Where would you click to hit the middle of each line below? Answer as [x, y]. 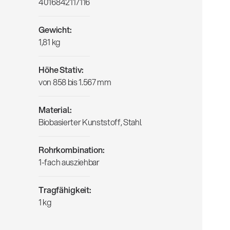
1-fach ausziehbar [69, 162]
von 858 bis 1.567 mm [75, 82]
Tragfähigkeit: [65, 190]
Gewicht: [55, 30]
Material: [55, 110]
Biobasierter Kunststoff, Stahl [90, 122]
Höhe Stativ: [61, 70]
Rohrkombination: [72, 150]
